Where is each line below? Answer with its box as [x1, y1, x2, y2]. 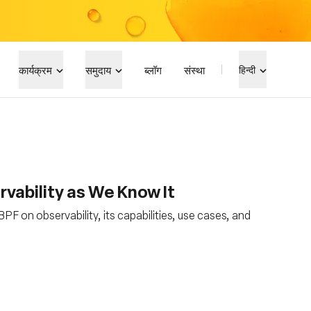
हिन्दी [239, 62, 255, 76]
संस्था [184, 62, 205, 77]
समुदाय [85, 62, 111, 77]
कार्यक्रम [19, 62, 52, 77]
